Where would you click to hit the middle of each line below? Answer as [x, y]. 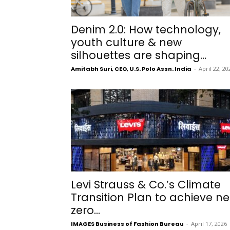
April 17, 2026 [209, 223]
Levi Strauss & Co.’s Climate [146, 184]
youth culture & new [126, 42]
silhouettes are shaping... [139, 55]
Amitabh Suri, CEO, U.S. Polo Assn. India [131, 69]
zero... [85, 210]
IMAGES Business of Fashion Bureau [127, 224]
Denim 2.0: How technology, [146, 29]
